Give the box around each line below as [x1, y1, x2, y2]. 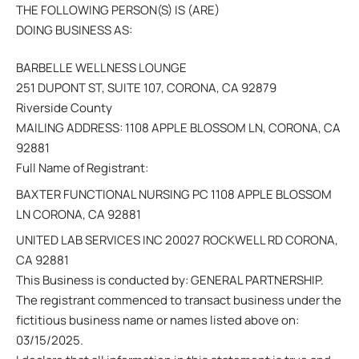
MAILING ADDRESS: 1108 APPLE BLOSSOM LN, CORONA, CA [16, 119, 341, 136]
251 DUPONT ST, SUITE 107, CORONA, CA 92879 [16, 79, 276, 96]
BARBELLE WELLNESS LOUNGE [16, 59, 187, 76]
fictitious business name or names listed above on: [16, 312, 299, 329]
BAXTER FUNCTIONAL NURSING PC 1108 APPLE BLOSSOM [16, 185, 332, 203]
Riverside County [16, 99, 112, 116]
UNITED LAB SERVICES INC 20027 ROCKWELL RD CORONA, [16, 232, 338, 248]
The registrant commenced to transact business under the [16, 292, 341, 309]
